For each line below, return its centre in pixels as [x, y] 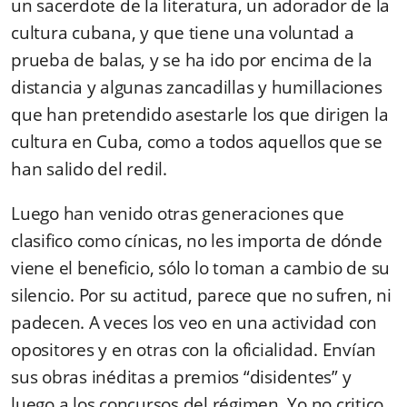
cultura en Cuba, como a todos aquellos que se [197, 141]
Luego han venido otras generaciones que [178, 213]
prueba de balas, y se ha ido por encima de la [192, 60]
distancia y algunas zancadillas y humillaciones [197, 87]
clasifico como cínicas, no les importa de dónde [197, 240]
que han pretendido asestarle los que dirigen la [200, 114]
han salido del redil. [89, 169]
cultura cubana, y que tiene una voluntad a [183, 32]
